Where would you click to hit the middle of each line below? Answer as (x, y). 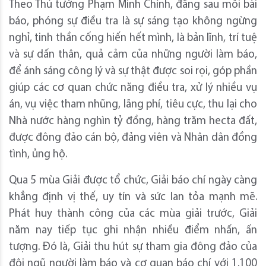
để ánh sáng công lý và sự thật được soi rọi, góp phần (133, 71)
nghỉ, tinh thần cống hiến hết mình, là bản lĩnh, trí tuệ (133, 38)
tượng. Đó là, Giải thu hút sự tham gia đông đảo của (133, 247)
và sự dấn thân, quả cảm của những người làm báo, (133, 55)
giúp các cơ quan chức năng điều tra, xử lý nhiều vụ (133, 88)
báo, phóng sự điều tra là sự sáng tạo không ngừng (133, 21)
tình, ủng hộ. (38, 154)
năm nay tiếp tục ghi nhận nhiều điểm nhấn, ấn (133, 230)
